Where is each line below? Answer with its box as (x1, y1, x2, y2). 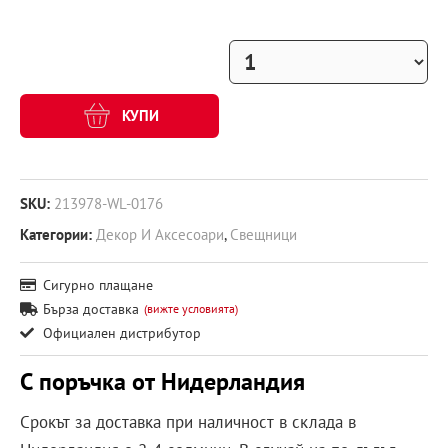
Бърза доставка (42, 298, 139, 318)
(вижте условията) (143, 301, 238, 317)
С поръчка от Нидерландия (20, 365, 305, 397)
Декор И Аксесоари (96, 223, 224, 244)
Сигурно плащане (42, 274, 153, 294)
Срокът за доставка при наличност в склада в (20, 410, 356, 433)
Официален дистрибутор (42, 322, 201, 342)
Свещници (230, 223, 297, 244)
